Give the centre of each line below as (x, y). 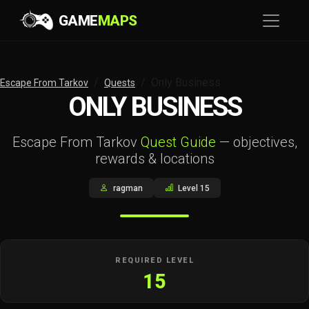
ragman (127, 188)
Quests (120, 83)
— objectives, (256, 142)
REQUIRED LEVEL (154, 260)
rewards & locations (154, 159)
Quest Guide (178, 142)
